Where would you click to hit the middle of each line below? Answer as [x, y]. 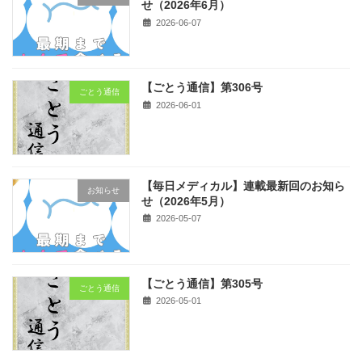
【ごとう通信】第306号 [202, 88]
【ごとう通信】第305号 [202, 283]
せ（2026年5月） [186, 201]
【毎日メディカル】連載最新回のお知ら [244, 185]
